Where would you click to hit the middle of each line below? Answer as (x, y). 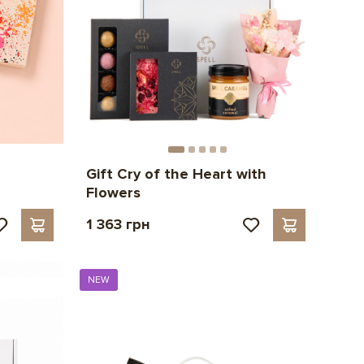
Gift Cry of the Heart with (176, 173)
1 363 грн (118, 224)
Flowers (113, 192)
